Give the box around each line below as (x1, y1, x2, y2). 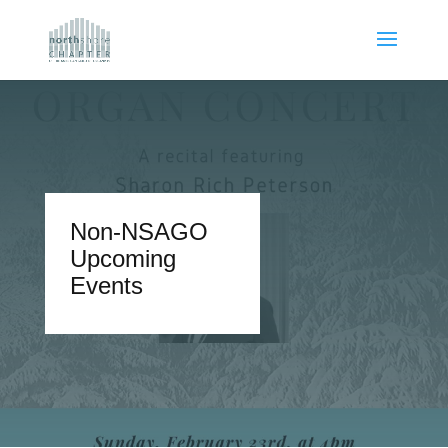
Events (69, 272, 143, 299)
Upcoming (69, 245, 176, 272)
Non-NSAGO (69, 218, 208, 245)
